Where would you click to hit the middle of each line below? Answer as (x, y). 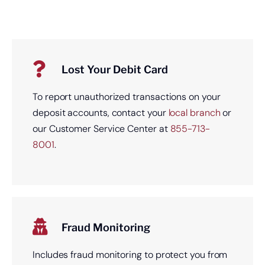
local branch (194, 112)
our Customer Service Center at (101, 128)
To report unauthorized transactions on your (126, 96)
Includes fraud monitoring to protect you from (130, 254)
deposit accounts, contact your (100, 112)
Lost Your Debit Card (114, 69)
